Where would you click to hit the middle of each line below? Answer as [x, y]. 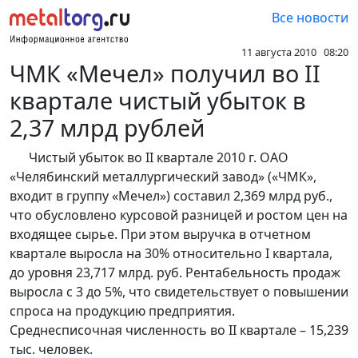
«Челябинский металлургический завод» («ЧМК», [163, 177]
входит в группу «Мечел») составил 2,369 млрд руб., [171, 196]
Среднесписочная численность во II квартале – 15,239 [179, 330]
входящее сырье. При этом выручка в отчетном [160, 235]
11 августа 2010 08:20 [295, 52]
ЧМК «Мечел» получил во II [165, 74]
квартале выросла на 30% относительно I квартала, [171, 254]
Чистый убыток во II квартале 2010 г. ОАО [149, 158]
